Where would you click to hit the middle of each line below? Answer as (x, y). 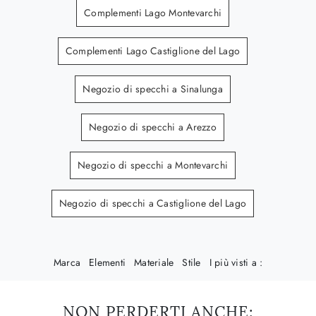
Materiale (154, 262)
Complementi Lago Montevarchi (153, 12)
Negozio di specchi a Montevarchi (153, 165)
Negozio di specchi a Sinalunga (153, 89)
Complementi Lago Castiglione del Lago (153, 50)
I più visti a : (236, 262)
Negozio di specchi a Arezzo (153, 127)
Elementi (107, 262)
